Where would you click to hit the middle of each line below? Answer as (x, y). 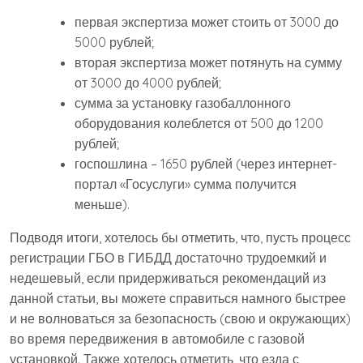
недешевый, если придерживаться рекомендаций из (168, 278)
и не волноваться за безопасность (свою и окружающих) (180, 319)
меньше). (102, 205)
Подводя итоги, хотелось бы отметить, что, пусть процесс (180, 238)
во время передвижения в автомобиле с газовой (157, 339)
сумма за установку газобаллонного (183, 103)
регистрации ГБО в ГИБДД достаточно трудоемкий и (168, 258)
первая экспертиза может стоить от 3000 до (207, 22)
